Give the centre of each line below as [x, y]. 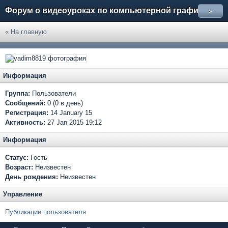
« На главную [26, 32]
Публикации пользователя [46, 212]
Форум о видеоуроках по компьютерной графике [106, 10]
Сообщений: [26, 103]
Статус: [17, 158]
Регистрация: [27, 113]
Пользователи [53, 93]
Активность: [25, 122]
